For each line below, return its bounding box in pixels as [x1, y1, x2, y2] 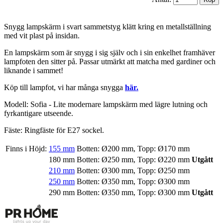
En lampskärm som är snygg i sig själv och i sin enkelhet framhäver [4, 48, 215, 57]
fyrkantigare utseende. [4, 109, 73, 118]
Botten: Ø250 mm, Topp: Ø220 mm [77, 155, 190, 164]
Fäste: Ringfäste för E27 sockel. [4, 126, 104, 135]
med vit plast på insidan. [4, 31, 80, 40]
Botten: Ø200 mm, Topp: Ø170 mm [77, 144, 190, 153]
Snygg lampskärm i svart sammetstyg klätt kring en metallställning [4, 22, 211, 31]
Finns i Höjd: [5, 144, 47, 153]
